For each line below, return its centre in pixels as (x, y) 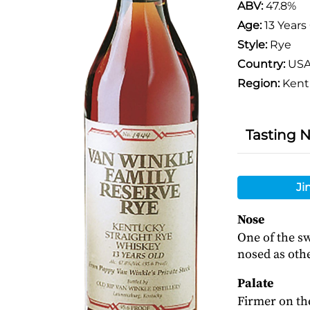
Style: (252, 45)
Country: (261, 64)
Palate (255, 283)
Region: (258, 83)
